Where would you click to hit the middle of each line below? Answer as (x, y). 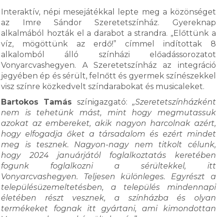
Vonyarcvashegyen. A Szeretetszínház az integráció (108, 65)
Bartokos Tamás (37, 102)
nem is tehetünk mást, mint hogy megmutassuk (108, 113)
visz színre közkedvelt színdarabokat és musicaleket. (103, 86)
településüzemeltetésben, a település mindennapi (108, 187)
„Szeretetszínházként (174, 102)
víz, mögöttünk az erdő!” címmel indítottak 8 (108, 44)
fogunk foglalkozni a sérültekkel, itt (108, 166)
